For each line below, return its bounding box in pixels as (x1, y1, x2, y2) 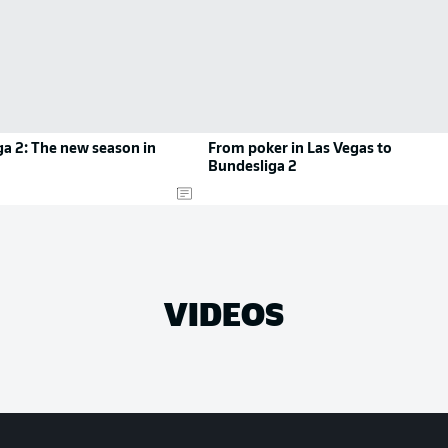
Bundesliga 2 (208, 160, 297, 175)
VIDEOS (164, 291, 284, 334)
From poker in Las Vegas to (208, 142, 392, 157)
